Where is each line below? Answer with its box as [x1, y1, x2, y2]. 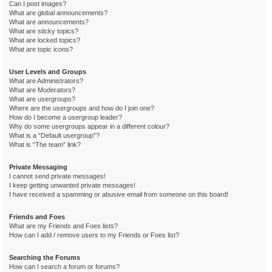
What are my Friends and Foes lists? [9, 222, 118, 229]
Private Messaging [9, 163, 67, 171]
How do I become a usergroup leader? [9, 114, 122, 121]
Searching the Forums [9, 254, 80, 261]
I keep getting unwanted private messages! [9, 182, 135, 189]
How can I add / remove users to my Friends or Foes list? [9, 231, 179, 239]
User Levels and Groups [9, 68, 86, 75]
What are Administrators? [9, 77, 83, 84]
